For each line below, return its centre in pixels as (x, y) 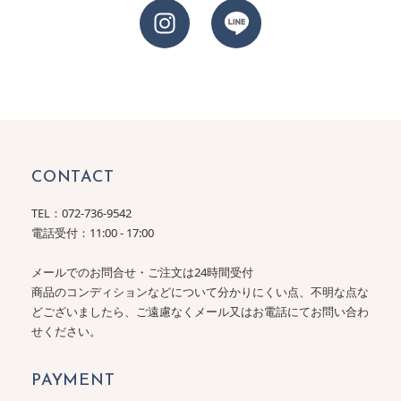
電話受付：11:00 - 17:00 (92, 232)
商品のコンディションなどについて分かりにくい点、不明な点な (200, 291)
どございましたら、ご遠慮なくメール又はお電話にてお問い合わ (200, 311)
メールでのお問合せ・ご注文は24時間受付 (142, 272)
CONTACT (73, 177)
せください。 (66, 331)
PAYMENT (73, 380)
